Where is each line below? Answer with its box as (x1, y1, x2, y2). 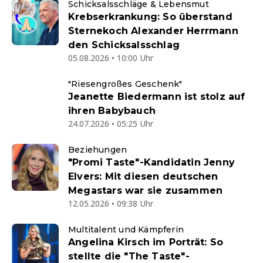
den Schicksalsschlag (68, 39, 180, 50)
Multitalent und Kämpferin (68, 224, 184, 235)
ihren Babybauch (68, 105, 156, 116)
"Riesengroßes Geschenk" (68, 79, 183, 89)
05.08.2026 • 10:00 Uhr (68, 52, 153, 63)
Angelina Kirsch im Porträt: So (68, 237, 223, 248)
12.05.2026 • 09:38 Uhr (68, 198, 153, 209)
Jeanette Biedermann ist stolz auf (68, 91, 245, 102)
